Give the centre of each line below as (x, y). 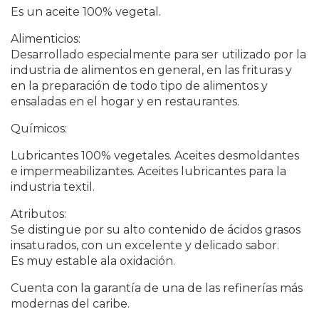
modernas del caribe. (70, 304)
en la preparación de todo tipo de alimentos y (139, 86)
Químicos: (39, 129)
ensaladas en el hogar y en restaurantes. (125, 102)
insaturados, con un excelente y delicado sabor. (145, 246)
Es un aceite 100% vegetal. (86, 12)
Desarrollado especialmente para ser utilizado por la (158, 55)
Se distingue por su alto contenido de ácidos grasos (156, 230)
